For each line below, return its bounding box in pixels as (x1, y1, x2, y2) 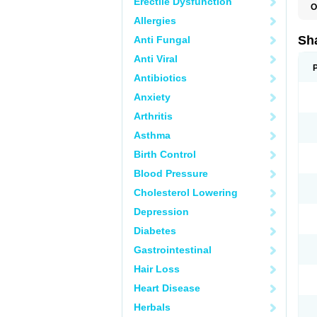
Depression (134, 206, 189, 217)
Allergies (134, 15, 176, 26)
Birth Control (134, 149, 196, 160)
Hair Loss (134, 263, 180, 275)
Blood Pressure (134, 168, 208, 179)
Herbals (134, 301, 171, 313)
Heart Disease (134, 282, 200, 294)
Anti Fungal (134, 34, 190, 45)
